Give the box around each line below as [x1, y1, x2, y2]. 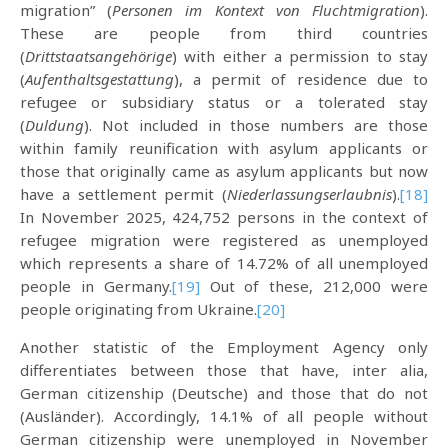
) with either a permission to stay [172, 46, 428, 66]
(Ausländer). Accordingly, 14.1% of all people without [20, 406, 428, 426]
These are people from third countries [20, 23, 428, 43]
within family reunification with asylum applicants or [20, 138, 428, 158]
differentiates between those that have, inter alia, [20, 360, 428, 380]
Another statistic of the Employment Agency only [20, 337, 428, 357]
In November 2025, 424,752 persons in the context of [20, 207, 428, 227]
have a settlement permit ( [20, 184, 227, 204]
